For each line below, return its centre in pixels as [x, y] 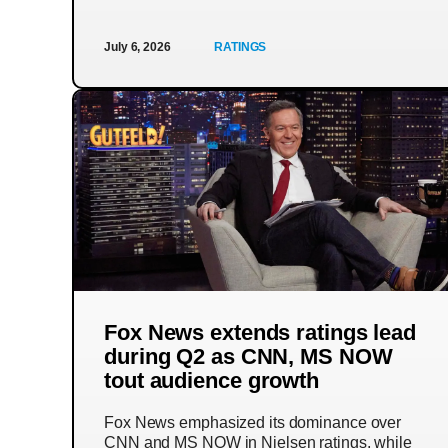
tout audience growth [211, 380]
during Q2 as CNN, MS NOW [248, 356]
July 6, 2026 [137, 47]
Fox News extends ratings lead [260, 332]
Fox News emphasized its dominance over [253, 422]
